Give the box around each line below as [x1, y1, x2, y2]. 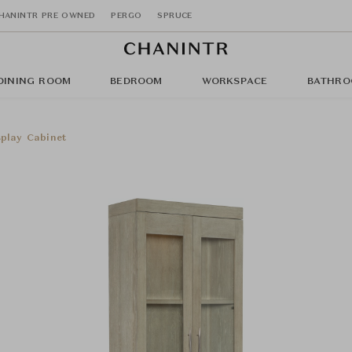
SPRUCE [157, 11, 192, 20]
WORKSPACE [201, 77, 268, 86]
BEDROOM [110, 77, 163, 86]
